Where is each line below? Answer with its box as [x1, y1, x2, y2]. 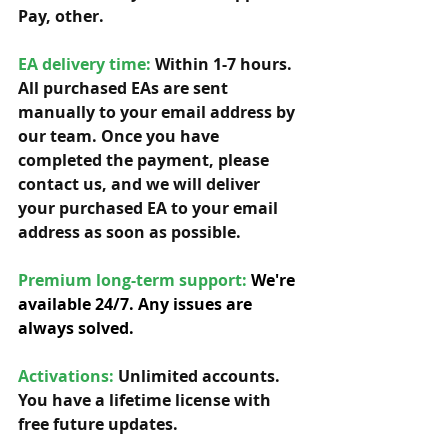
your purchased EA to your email [18, 197, 282, 219]
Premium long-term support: [18, 269, 251, 291]
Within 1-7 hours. [151, 53, 296, 75]
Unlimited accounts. [118, 365, 284, 387]
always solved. [18, 317, 134, 339]
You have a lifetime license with [18, 389, 275, 411]
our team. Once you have [18, 125, 223, 147]
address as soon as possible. [18, 221, 245, 243]
